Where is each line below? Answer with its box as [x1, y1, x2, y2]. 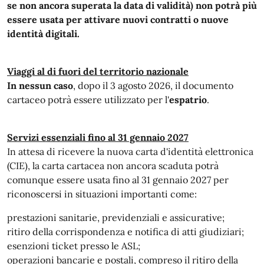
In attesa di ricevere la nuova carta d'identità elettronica [7, 146, 253, 157]
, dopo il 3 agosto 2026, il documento [73, 80, 233, 91]
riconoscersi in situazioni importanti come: [7, 188, 197, 200]
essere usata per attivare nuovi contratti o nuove [7, 14, 229, 25]
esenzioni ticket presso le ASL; [7, 240, 140, 252]
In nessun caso [7, 80, 73, 91]
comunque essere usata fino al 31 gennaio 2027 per [7, 174, 229, 186]
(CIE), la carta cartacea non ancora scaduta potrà [7, 160, 219, 171]
